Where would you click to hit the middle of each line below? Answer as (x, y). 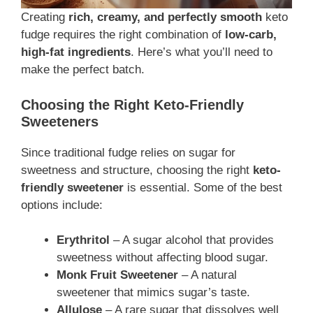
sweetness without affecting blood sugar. (162, 258)
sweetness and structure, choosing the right (137, 170)
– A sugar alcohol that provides (192, 240)
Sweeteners (60, 121)
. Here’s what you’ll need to (202, 52)
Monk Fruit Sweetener (117, 275)
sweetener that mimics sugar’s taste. (153, 293)
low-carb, (251, 35)
